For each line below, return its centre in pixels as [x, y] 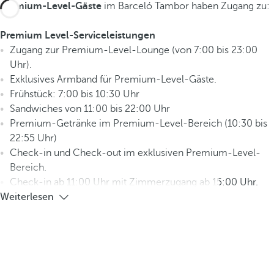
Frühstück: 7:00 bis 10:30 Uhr [75, 94]
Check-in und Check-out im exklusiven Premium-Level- [135, 153]
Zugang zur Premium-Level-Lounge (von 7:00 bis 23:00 [134, 50]
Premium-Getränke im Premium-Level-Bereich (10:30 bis [139, 124]
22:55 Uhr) [33, 138]
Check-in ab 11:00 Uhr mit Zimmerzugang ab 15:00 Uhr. [134, 182]
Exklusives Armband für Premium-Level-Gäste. [113, 80]
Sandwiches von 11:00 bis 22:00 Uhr [90, 109]
